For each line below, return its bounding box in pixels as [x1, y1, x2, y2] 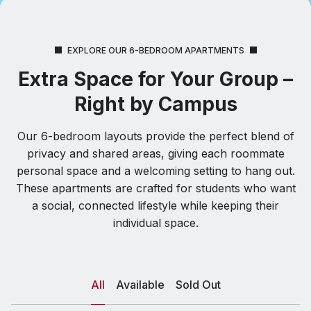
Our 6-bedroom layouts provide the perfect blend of [17, 128, 294, 143]
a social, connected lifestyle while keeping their [32, 198, 279, 212]
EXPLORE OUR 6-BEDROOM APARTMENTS [67, 44, 244, 56]
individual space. [112, 215, 199, 230]
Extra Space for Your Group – [18, 67, 293, 91]
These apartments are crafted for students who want [15, 180, 296, 195]
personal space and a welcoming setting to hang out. [16, 163, 295, 178]
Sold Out [175, 277, 221, 292]
